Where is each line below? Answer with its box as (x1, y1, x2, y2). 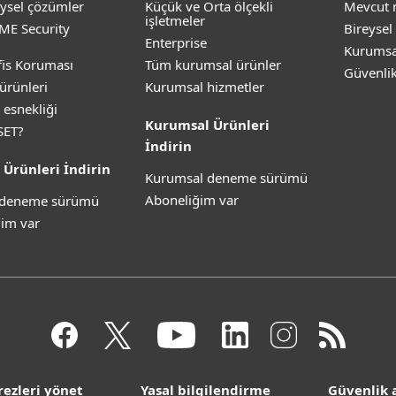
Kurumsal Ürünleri (145, 116, 270, 133)
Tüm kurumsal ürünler (145, 56, 281, 73)
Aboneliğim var (145, 191, 239, 209)
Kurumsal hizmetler (145, 78, 264, 95)
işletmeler (145, 11, 205, 29)
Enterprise (145, 34, 207, 51)
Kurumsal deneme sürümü (145, 169, 308, 187)
